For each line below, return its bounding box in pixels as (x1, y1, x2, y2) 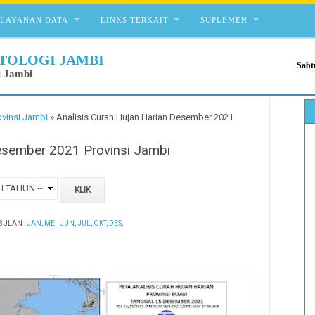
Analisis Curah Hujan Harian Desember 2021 (56, 111, 233, 122)
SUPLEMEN (200, 15, 248, 24)
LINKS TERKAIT (100, 15, 169, 24)
